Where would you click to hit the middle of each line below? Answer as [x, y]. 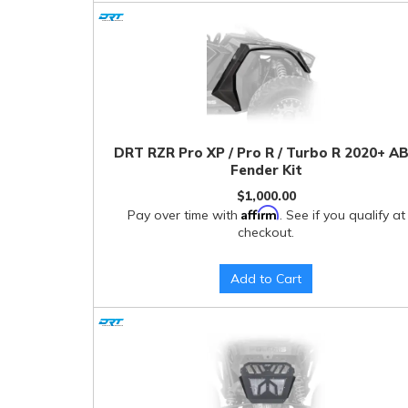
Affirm [260, 213]
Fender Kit [266, 170]
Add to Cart [266, 279]
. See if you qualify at [342, 215]
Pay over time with [184, 215]
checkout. [266, 232]
